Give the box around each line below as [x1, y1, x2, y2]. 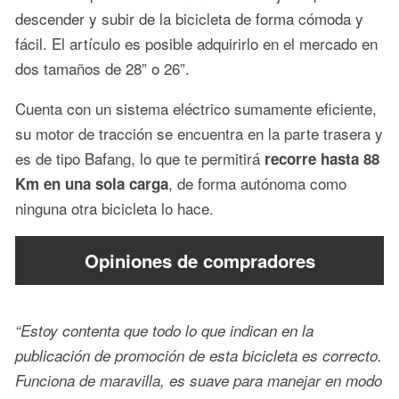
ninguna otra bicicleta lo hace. [15, 197, 214, 220]
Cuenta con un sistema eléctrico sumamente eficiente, [15, 97, 377, 120]
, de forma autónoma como [168, 172, 346, 195]
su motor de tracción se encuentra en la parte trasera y [15, 122, 383, 145]
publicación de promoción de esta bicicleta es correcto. [15, 345, 382, 367]
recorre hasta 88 [265, 148, 379, 170]
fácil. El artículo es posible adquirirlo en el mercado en [15, 32, 378, 55]
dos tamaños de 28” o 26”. [15, 57, 190, 80]
